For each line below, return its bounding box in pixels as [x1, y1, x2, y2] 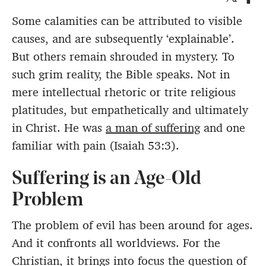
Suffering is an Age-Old [12, 170, 201, 189]
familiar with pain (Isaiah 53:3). [12, 138, 179, 154]
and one [200, 120, 245, 136]
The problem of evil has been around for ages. [12, 217, 253, 233]
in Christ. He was [12, 120, 106, 136]
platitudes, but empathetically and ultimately [12, 102, 248, 118]
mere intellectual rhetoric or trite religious [12, 84, 236, 100]
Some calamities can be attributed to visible [12, 13, 242, 29]
